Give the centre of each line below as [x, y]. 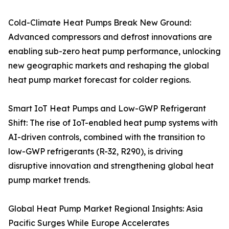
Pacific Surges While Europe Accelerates [89, 223]
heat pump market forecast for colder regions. [99, 79]
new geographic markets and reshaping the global [109, 65]
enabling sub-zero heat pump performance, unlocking [114, 51]
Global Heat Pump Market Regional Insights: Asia [106, 208]
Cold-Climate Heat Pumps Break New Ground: [100, 22]
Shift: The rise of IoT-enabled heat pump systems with [113, 122]
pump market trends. [49, 180]
